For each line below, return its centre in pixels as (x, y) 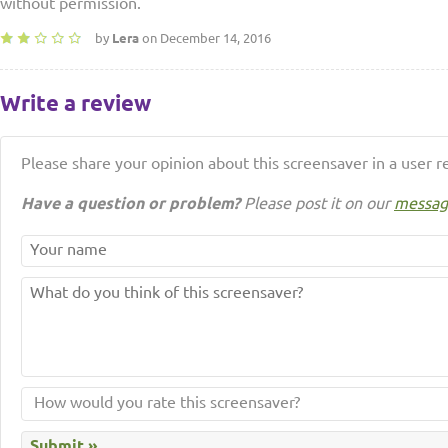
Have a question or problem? (130, 203)
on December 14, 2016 (205, 38)
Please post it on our (317, 203)
